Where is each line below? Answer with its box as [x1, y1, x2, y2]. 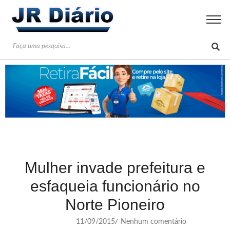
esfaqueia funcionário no [30, 177, 200, 195]
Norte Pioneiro [65, 196, 165, 213]
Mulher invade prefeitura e [25, 159, 205, 176]
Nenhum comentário [119, 218, 186, 225]
